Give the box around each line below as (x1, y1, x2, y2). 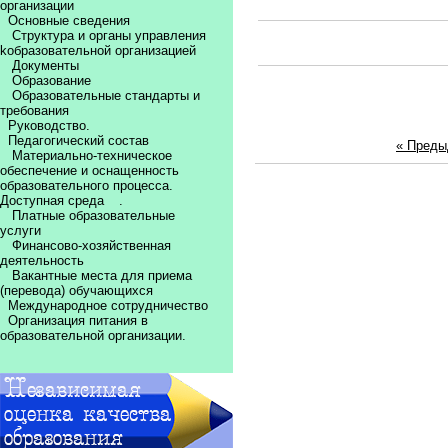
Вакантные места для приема (12, 268, 192, 283)
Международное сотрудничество (8, 298, 208, 313)
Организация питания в (4, 313, 148, 328)
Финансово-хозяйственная (12, 238, 171, 253)
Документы (12, 58, 79, 73)
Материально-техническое (12, 148, 172, 163)
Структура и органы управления (12, 28, 206, 43)
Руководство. (8, 118, 90, 133)
